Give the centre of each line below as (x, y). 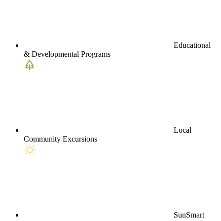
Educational (192, 45)
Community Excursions (60, 139)
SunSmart (189, 215)
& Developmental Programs (67, 54)
